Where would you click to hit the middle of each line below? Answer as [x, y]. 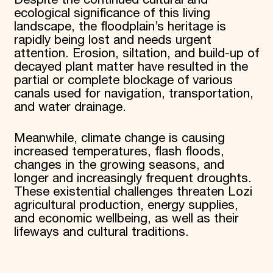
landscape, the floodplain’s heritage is [120, 27]
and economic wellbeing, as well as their [126, 218]
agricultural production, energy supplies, [126, 205]
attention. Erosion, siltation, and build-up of [136, 54]
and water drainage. [72, 107]
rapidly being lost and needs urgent [112, 40]
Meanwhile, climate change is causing [119, 138]
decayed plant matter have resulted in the [131, 67]
